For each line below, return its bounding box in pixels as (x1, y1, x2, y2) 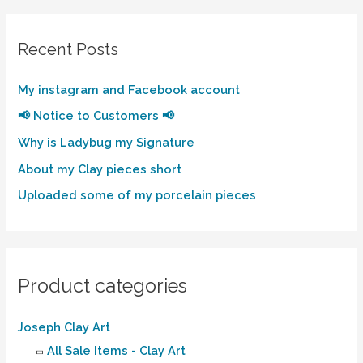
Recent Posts (18, 39, 119, 59)
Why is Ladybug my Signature (18, 135, 195, 150)
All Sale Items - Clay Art (47, 344, 186, 358)
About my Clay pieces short (18, 161, 182, 176)
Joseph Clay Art (18, 320, 111, 335)
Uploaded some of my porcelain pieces (18, 188, 257, 203)
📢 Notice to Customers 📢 (18, 109, 175, 123)
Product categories (18, 274, 188, 297)
